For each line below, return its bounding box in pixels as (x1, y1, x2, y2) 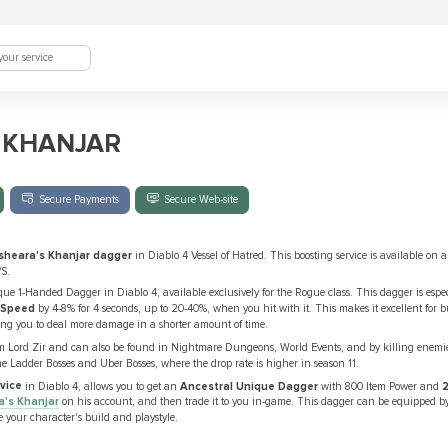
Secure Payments (38, 193, 119, 207)
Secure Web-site (163, 193, 238, 207)
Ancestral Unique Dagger (180, 379, 319, 393)
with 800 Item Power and (318, 379, 443, 393)
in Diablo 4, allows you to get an (22, 379, 181, 393)
